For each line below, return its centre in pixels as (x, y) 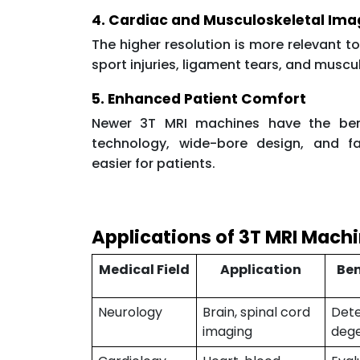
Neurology (130, 312)
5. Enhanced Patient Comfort (199, 98)
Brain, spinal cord (256, 312)
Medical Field (145, 269)
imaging (227, 331)
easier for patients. (153, 163)
